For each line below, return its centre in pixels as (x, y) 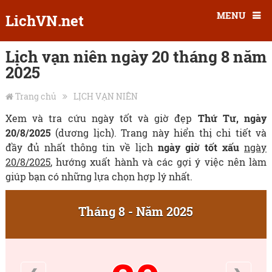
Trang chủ (36, 96)
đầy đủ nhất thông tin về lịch (82, 147)
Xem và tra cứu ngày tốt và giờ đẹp (101, 118)
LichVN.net (44, 21)
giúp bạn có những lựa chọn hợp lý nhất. (99, 176)
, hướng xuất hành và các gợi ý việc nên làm (158, 162)
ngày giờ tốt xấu (199, 147)
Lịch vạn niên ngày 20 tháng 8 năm (136, 56)
